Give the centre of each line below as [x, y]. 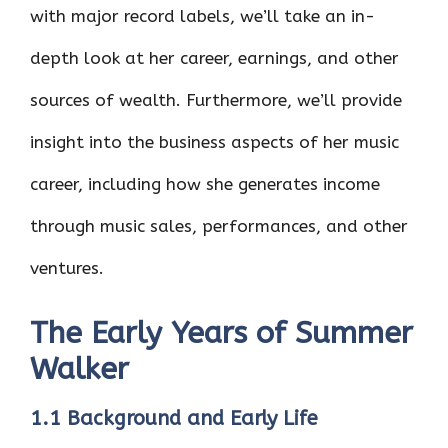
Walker [79, 368]
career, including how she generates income [205, 184]
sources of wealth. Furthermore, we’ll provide [216, 100]
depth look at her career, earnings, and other [214, 58]
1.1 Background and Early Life [174, 418]
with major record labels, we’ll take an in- [202, 16]
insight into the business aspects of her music [214, 142]
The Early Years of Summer [221, 332]
